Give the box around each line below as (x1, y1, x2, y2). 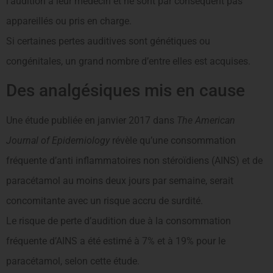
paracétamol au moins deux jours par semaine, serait (6, 174, 233, 186)
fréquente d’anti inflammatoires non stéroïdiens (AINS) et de (6, 154, 263, 166)
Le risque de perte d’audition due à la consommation (6, 214, 231, 227)
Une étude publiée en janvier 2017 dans (6, 114, 177, 126)
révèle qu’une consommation (110, 134, 236, 146)
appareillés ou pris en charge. (6, 15, 132, 27)
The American (177, 114, 235, 126)
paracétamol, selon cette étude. (6, 255, 140, 267)
